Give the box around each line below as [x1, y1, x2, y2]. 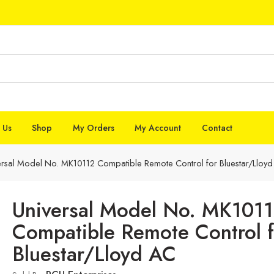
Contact [201, 122, 232, 134]
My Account [135, 122, 182, 134]
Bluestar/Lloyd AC [12, 239, 176, 269]
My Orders [72, 122, 114, 134]
